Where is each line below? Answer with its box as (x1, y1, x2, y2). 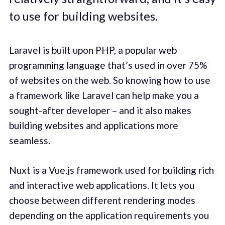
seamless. (9, 135, 50, 147)
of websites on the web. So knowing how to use (9, 74, 210, 86)
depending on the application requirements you (9, 209, 209, 221)
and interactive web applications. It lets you (9, 179, 194, 191)
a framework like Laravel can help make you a (9, 89, 199, 101)
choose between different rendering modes (9, 194, 195, 206)
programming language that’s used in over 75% (9, 59, 207, 71)
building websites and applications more (9, 120, 178, 132)
